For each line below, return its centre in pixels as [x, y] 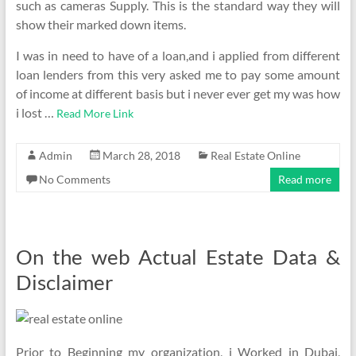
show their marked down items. [101, 24]
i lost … [36, 112]
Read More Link [95, 113]
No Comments [74, 179]
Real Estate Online [255, 155]
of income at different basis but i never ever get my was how [178, 93]
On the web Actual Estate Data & [178, 257]
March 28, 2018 [141, 155]
